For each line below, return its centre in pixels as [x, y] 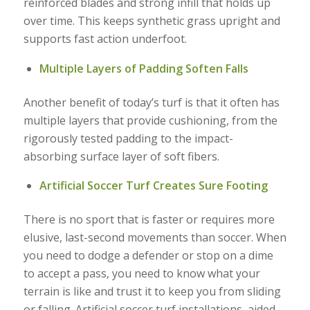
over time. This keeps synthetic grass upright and [152, 21]
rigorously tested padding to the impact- [128, 138]
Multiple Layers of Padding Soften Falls [144, 68]
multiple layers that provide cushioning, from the [150, 120]
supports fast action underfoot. [105, 39]
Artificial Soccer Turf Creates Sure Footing [153, 186]
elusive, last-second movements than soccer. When [155, 238]
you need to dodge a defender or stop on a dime [148, 256]
